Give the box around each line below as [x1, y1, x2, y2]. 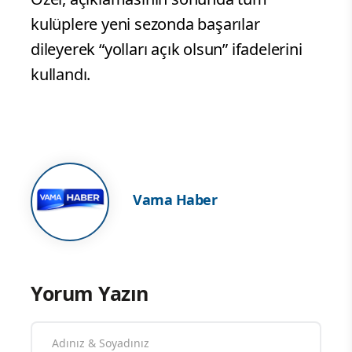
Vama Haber [133, 190, 217, 210]
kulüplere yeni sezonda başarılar [31, 13, 260, 35]
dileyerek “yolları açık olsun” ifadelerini [31, 38, 302, 60]
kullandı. [31, 63, 91, 85]
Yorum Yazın [31, 279, 148, 306]
